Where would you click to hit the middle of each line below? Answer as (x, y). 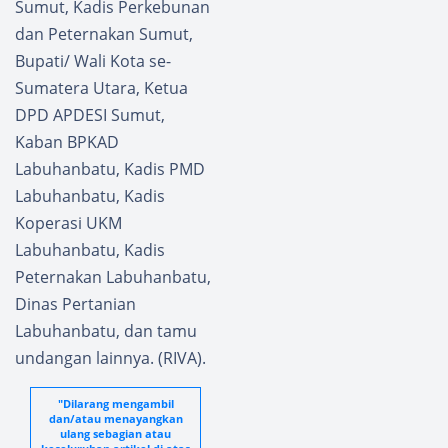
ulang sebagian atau (116, 433)
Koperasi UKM (68, 222)
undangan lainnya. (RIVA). (110, 357)
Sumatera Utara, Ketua (101, 87)
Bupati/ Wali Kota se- (93, 60)
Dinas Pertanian (75, 303)
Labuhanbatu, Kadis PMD (110, 168)
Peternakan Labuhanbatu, (113, 276)
